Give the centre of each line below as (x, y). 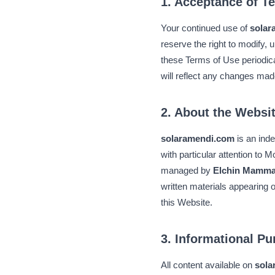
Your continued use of (205, 28)
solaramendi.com (198, 138)
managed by (187, 170)
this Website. (187, 202)
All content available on (208, 265)
